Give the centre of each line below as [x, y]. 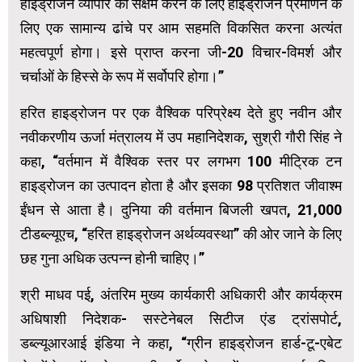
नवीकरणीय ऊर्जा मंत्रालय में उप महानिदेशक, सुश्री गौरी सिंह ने [181, 137]
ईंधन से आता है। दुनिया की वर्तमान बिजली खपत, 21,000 [181, 209]
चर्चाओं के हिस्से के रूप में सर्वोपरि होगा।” [122, 76]
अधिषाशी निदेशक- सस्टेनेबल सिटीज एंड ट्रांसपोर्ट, [181, 318]
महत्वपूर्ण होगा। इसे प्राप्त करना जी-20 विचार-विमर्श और [181, 52]
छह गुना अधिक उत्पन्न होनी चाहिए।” [112, 258]
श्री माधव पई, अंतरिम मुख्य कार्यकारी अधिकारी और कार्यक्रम [181, 294]
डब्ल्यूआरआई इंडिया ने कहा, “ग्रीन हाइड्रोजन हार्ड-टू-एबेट [181, 343]
